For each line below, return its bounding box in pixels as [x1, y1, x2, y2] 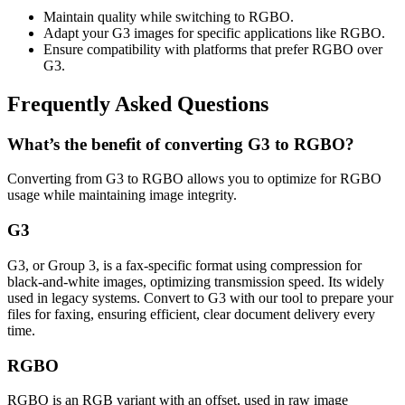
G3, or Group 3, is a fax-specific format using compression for [7, 257, 362, 273]
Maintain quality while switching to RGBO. [43, 8, 294, 24]
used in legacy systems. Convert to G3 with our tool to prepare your [7, 289, 393, 306]
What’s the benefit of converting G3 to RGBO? [7, 134, 354, 154]
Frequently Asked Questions [7, 91, 268, 116]
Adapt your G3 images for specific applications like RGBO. [43, 24, 385, 41]
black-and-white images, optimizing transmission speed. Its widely [7, 273, 384, 289]
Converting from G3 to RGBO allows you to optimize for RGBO [7, 171, 381, 187]
